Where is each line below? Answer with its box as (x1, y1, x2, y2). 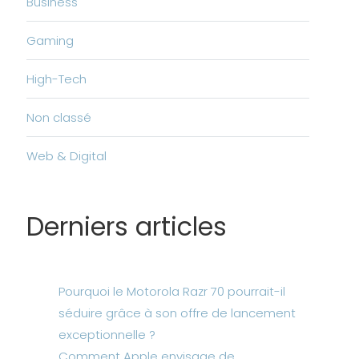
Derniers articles (26, 208, 227, 244)
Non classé (26, 109, 91, 126)
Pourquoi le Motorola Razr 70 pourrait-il (58, 283, 285, 300)
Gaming (26, 32, 74, 49)
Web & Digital (26, 147, 107, 164)
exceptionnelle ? (58, 326, 155, 343)
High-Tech (26, 71, 87, 87)
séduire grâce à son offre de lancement (58, 305, 296, 321)
